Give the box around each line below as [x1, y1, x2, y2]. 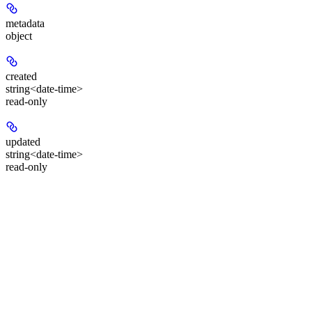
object [6, 30, 32, 42]
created [6, 70, 37, 83]
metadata [6, 17, 45, 30]
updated [6, 136, 40, 148]
